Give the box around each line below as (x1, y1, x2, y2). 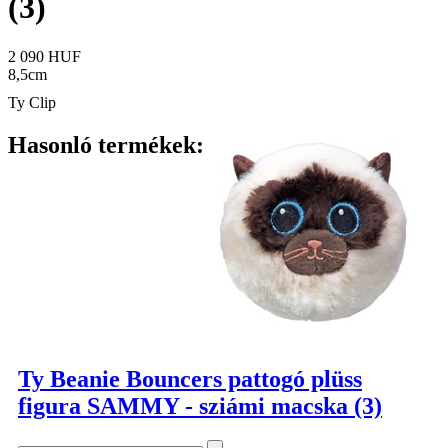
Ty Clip (8, 93, 56, 111)
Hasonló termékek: (8, 131, 204, 158)
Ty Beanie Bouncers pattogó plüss (18, 365, 362, 392)
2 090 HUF (8, 47, 81, 65)
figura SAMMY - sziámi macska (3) (18, 392, 382, 419)
